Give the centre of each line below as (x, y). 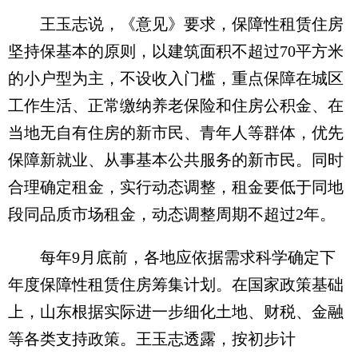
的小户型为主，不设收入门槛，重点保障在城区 (176, 79)
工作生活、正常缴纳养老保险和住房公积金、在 (176, 106)
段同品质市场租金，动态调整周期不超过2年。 (172, 215)
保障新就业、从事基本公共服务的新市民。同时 (176, 160)
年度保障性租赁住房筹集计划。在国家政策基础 (176, 285)
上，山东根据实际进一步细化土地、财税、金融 (176, 312)
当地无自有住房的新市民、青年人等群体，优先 (176, 133)
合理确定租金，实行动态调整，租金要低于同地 (176, 187)
